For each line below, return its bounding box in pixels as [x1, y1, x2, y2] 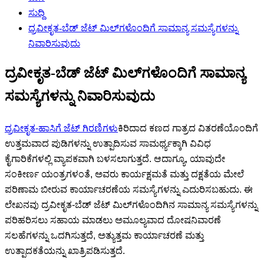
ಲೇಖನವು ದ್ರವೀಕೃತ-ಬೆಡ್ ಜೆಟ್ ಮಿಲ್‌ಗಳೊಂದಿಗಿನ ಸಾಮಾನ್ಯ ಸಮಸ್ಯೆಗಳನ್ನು [5, 199, 258, 210]
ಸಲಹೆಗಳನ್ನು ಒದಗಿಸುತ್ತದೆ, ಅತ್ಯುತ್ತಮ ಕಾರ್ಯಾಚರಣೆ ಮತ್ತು [5, 230, 204, 240]
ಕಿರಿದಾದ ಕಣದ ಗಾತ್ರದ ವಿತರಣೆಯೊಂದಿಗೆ [118, 123, 258, 133]
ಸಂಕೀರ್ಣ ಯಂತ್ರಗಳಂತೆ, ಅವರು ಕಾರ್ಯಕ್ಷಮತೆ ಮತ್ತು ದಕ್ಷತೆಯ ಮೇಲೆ [5, 169, 244, 179]
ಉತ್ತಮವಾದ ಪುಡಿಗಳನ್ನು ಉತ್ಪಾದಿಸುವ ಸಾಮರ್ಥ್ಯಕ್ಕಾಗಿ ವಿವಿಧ [5, 138, 211, 148]
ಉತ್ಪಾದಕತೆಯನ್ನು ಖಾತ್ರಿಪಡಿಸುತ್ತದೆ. [5, 245, 125, 256]
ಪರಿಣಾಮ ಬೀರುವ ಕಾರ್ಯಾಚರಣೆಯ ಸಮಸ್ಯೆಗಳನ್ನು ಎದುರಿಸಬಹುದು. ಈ [5, 184, 253, 194]
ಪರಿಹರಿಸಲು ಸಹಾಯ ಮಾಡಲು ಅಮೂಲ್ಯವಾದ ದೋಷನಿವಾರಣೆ [5, 214, 221, 225]
